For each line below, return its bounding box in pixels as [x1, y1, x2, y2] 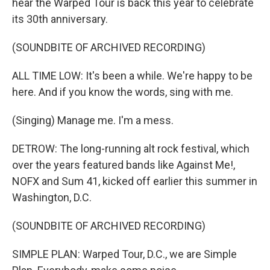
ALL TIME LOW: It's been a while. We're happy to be [12, 69, 253, 82]
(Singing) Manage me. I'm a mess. [12, 114, 174, 127]
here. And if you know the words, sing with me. [12, 86, 233, 98]
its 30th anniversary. [12, 13, 108, 25]
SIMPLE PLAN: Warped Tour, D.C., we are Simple [12, 248, 237, 260]
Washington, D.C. [12, 191, 92, 204]
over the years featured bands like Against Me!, [12, 159, 235, 171]
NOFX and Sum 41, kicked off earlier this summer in [12, 175, 257, 187]
